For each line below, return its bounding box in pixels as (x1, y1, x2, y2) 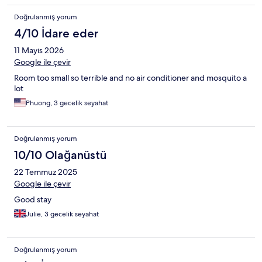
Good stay (14, 194, 51, 205)
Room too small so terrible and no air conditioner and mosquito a (14, 73, 247, 84)
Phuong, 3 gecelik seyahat (26, 98, 108, 108)
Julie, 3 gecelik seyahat (26, 209, 99, 219)
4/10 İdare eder (14, 26, 98, 41)
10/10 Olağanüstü (14, 148, 106, 163)
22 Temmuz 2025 (14, 167, 77, 178)
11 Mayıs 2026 (14, 45, 64, 56)
